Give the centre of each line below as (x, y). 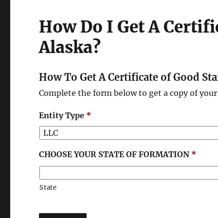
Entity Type (62, 115)
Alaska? (70, 47)
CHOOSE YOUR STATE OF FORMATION (114, 154)
